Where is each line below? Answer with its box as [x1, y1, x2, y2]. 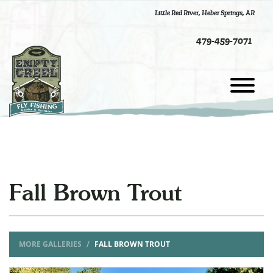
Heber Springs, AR [202, 9, 255, 17]
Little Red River [155, 9, 199, 17]
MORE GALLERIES [19, 239, 82, 249]
